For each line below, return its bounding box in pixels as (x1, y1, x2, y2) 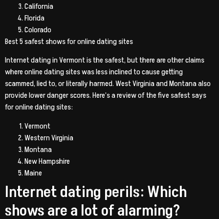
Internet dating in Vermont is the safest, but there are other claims (5, 55, 204, 66)
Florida (24, 13, 44, 24)
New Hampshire (24, 155, 70, 167)
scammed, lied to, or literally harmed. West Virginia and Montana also (5, 78, 211, 89)
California (24, 1, 53, 12)
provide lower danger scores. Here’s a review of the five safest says (5, 90, 206, 101)
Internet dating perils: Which (5, 181, 187, 203)
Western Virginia (24, 132, 73, 143)
